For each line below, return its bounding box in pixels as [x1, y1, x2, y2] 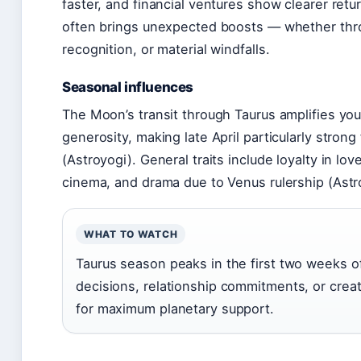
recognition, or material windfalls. [62, 40, 270, 57]
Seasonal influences [62, 78, 193, 95]
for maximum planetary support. [76, 300, 274, 317]
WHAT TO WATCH [84, 227, 178, 240]
